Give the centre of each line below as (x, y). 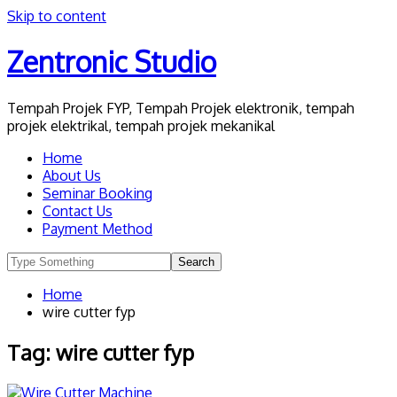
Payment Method (97, 228)
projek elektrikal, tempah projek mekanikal (141, 125)
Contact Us (78, 210)
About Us (72, 175)
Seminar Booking (97, 193)
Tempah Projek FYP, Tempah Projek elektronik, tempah (181, 108)
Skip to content (57, 16)
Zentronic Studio (112, 62)
